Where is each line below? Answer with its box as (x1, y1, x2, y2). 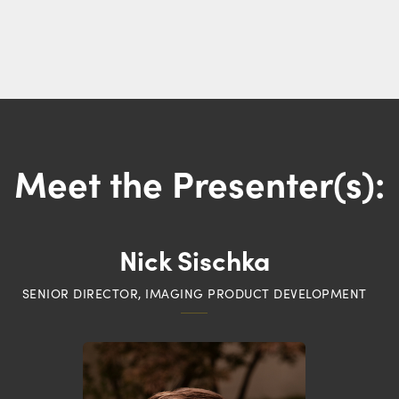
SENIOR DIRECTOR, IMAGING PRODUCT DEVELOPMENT (21, 284, 367, 302)
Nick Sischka (118, 240, 270, 278)
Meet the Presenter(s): (14, 157, 385, 207)
